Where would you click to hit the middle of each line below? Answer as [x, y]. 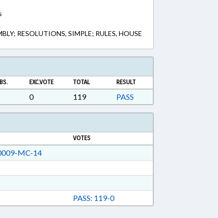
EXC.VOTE [41, 82]
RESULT [126, 82]
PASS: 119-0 [93, 198]
